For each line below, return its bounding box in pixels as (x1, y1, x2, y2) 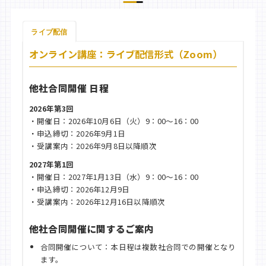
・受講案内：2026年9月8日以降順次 (28, 140, 157, 151)
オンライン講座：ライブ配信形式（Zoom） (28, 47, 223, 62)
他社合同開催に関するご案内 (28, 222, 154, 236)
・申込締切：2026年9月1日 (28, 127, 125, 139)
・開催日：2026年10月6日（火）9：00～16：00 (28, 115, 199, 126)
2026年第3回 (28, 102, 74, 114)
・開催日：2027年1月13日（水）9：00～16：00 (28, 170, 199, 182)
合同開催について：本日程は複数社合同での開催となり (40, 241, 236, 253)
